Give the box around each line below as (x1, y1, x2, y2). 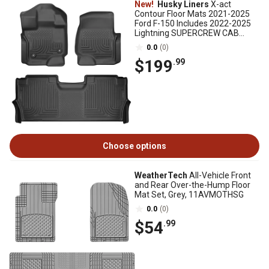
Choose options (103, 141, 166, 151)
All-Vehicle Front (187, 171, 251, 180)
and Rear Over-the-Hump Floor (134, 180, 250, 190)
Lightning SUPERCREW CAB (134, 28, 239, 38)
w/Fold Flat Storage (134, 38, 208, 47)
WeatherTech (134, 171, 187, 180)
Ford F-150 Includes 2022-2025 (134, 19, 251, 28)
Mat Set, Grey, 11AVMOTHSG (134, 190, 244, 199)
